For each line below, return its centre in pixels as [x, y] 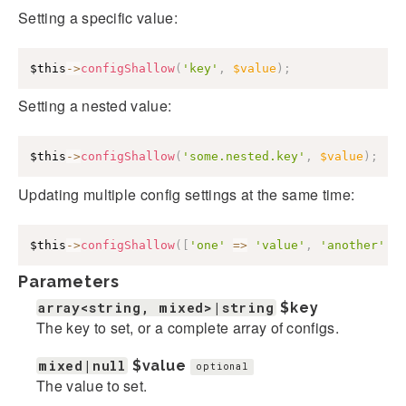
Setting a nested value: [95, 106]
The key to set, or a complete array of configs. [188, 327]
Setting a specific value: [98, 17]
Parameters [69, 281]
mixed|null [82, 365]
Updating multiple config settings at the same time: [187, 194]
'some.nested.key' [244, 157]
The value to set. [92, 385]
